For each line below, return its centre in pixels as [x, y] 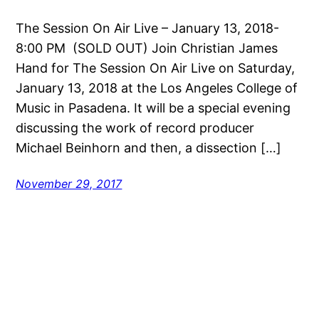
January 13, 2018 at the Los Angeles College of [157, 88]
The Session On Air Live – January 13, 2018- [148, 28]
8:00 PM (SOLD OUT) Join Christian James [147, 48]
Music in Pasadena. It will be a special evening [153, 108]
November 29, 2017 [69, 184]
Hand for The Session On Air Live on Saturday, [156, 68]
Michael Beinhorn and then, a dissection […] [149, 148]
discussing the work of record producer [135, 128]
